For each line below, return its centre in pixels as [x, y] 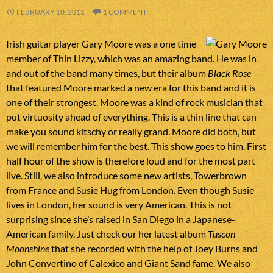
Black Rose [229, 73]
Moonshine [28, 249]
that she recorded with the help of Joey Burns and [154, 249]
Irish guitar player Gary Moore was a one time [101, 44]
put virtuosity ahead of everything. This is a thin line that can [131, 117]
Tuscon [222, 234]
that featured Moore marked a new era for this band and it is [131, 88]
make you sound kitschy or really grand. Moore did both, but [131, 132]
